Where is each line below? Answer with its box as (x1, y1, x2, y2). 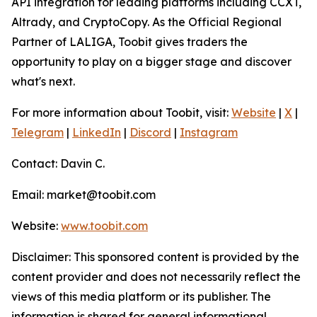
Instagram (180, 125, 238, 139)
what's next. (11, 74, 75, 88)
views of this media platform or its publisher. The (11, 289, 271, 304)
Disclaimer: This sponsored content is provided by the (11, 250, 299, 264)
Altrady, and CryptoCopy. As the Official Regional (11, 15, 282, 29)
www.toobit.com (61, 219, 148, 233)
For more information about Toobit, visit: (11, 105, 231, 120)
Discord (129, 125, 171, 139)
